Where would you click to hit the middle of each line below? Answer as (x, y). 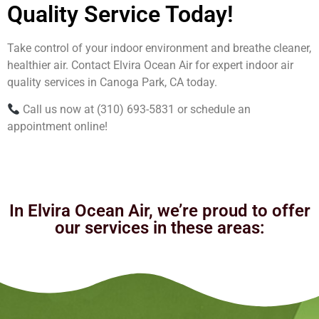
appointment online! (57, 127)
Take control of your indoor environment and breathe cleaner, (159, 48)
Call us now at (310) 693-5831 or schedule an (136, 110)
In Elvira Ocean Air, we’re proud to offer (159, 211)
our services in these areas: (159, 228)
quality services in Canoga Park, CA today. (112, 82)
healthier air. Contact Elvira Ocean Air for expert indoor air (150, 65)
